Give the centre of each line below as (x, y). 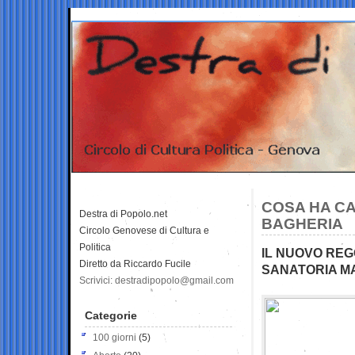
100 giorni (115, 337)
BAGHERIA (302, 223)
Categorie (111, 315)
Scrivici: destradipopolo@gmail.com (157, 280)
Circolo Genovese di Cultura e (144, 230)
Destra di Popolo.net (123, 214)
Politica (95, 247)
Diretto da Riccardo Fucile (135, 263)
